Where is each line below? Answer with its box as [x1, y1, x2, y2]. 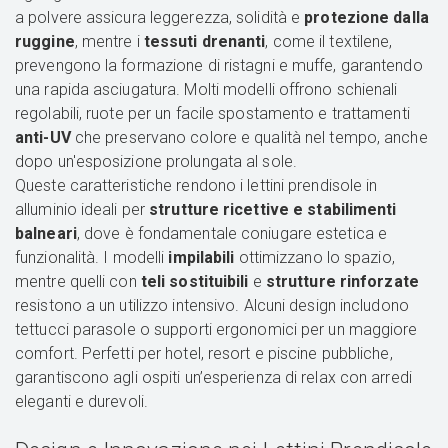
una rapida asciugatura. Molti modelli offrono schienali [15, 80, 398, 100]
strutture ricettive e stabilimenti [145, 200, 397, 220]
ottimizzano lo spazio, [238, 248, 395, 268]
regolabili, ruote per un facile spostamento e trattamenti [15, 104, 410, 124]
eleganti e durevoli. [15, 392, 148, 412]
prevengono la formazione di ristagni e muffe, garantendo [15, 56, 423, 76]
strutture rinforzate [265, 272, 419, 292]
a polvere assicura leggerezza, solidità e [15, 8, 305, 28]
